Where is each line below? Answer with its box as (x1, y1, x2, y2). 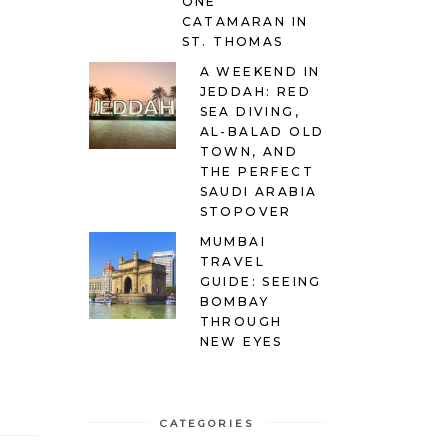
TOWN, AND (199, 144, 299, 159)
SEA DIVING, (199, 104, 300, 119)
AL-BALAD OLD (199, 124, 325, 139)
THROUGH (199, 314, 283, 329)
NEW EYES (199, 334, 283, 349)
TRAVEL (199, 254, 265, 269)
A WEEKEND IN (199, 64, 321, 79)
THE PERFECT (199, 164, 314, 179)
